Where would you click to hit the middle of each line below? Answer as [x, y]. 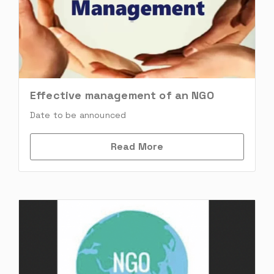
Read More [137, 147]
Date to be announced [78, 115]
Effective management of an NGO [122, 95]
